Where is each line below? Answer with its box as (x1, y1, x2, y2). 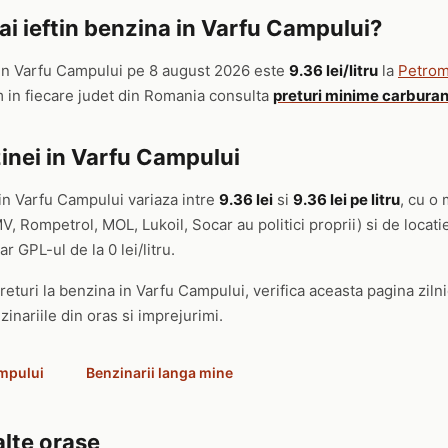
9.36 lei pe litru (293, 190, 400, 209)
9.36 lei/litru (289, 61, 378, 80)
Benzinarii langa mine (86, 364, 233, 381)
